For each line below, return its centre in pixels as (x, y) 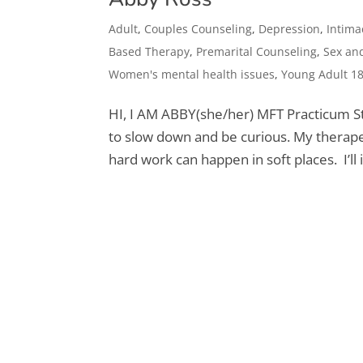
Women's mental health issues (192, 74)
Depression (290, 28)
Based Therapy (149, 51)
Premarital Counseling (257, 51)
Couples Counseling (199, 28)
